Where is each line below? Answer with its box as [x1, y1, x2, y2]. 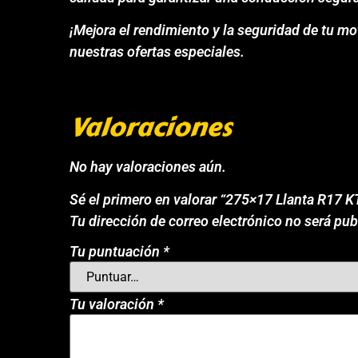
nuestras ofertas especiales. [70, 43, 245, 61]
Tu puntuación [70, 243, 164, 261]
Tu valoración [70, 296, 158, 313]
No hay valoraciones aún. [70, 157, 227, 175]
